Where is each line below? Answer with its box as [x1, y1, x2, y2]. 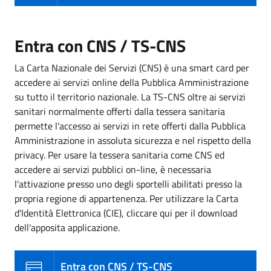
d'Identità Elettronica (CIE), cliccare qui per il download [15, 205, 237, 220]
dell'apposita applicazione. [15, 220, 120, 235]
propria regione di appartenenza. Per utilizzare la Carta [15, 191, 238, 206]
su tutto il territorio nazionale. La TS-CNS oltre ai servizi [15, 89, 246, 104]
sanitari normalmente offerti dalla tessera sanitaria [15, 103, 225, 119]
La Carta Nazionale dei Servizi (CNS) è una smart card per [15, 60, 249, 75]
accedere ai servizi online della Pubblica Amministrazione [15, 74, 249, 90]
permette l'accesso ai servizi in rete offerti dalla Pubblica [15, 118, 246, 133]
